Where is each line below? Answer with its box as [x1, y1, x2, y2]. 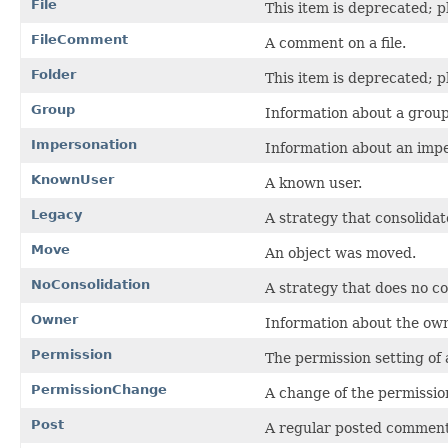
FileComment [31, 31, 128, 47]
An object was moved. [265, 244, 416, 261]
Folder [31, 66, 76, 82]
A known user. [265, 174, 362, 191]
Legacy [31, 206, 82, 222]
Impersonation [31, 136, 137, 152]
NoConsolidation [31, 276, 150, 292]
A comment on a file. [265, 34, 406, 51]
